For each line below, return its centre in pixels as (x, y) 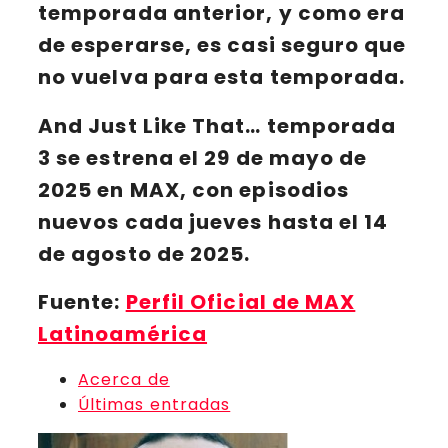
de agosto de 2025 (141, 253)
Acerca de (124, 379)
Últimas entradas (154, 404)
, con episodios (264, 189)
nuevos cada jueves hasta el (201, 221)
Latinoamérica (123, 334)
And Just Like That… (150, 125)
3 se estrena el (121, 157)
